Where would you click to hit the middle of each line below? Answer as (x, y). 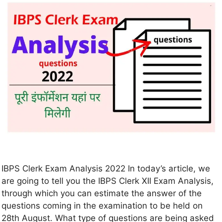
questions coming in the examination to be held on (102, 206)
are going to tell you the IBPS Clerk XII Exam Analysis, (108, 181)
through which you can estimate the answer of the (102, 194)
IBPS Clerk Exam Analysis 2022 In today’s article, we (106, 169)
